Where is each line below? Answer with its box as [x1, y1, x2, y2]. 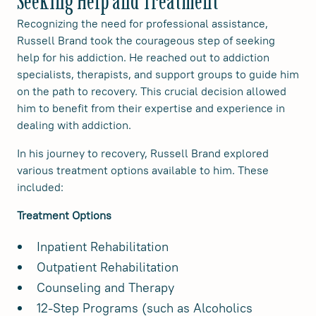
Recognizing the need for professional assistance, [17, 16, 268, 30]
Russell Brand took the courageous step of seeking [17, 32, 275, 47]
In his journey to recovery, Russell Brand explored [17, 145, 269, 160]
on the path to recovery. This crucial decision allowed [17, 83, 286, 98]
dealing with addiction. [17, 117, 131, 132]
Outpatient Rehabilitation [37, 258, 178, 275]
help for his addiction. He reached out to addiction [17, 49, 269, 64]
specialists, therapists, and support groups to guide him [17, 66, 299, 81]
